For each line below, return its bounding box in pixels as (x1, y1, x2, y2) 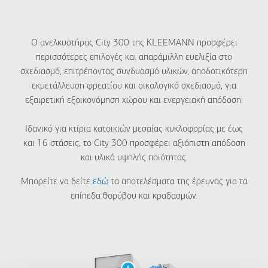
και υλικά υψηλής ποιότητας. (80, 153, 188, 163)
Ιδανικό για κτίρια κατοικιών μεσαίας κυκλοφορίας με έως (25, 124, 243, 134)
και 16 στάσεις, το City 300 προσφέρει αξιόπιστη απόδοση (23, 139, 245, 148)
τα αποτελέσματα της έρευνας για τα (108, 177, 248, 187)
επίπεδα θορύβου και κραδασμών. (71, 191, 197, 201)
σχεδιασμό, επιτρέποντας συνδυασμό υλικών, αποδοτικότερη (20, 67, 248, 77)
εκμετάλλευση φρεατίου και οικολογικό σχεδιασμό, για (32, 81, 236, 91)
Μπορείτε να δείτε (20, 177, 93, 187)
